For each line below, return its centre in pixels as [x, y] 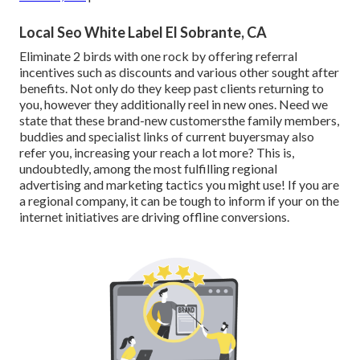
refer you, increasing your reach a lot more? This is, [157, 153]
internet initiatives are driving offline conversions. [154, 217]
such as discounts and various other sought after [207, 72]
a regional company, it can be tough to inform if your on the [179, 201]
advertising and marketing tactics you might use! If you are [179, 185]
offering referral [253, 56]
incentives [47, 72]
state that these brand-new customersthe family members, [179, 121]
